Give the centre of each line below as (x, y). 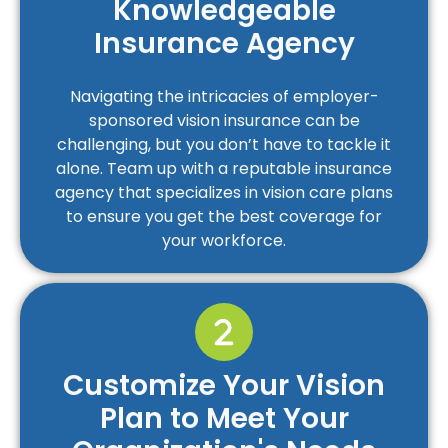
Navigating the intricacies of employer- (224, 96)
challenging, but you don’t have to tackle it (224, 144)
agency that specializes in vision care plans (224, 192)
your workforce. (224, 240)
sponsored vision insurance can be (224, 120)
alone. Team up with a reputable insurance (224, 168)
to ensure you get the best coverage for (224, 216)
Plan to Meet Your (224, 418)
